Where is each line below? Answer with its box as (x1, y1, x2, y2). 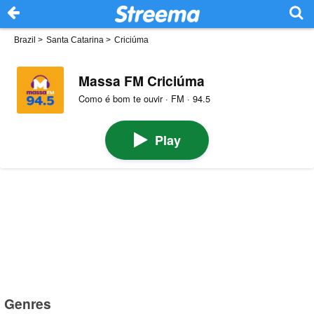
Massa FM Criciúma (78, 70, 205, 90)
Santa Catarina (46, 35, 104, 45)
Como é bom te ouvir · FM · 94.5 (78, 92, 210, 106)
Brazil (14, 35, 36, 45)
